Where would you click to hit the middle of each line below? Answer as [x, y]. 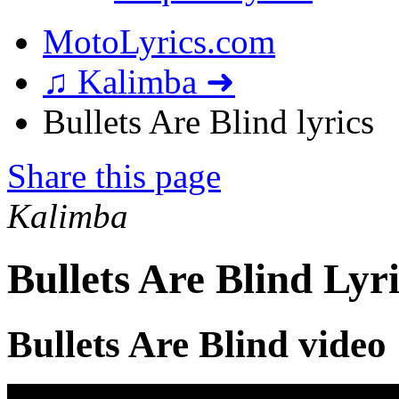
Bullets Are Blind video [197, 344]
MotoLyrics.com [159, 41]
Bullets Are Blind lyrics [208, 122]
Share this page [114, 176]
